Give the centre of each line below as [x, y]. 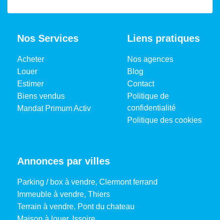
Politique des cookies [165, 120]
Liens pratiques [164, 38]
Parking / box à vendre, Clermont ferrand [87, 182]
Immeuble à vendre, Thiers [64, 194]
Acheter [31, 59]
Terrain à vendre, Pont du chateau [76, 206]
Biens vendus [41, 96]
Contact [141, 83]
